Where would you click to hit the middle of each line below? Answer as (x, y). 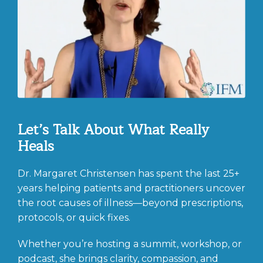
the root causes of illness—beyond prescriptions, (130, 203)
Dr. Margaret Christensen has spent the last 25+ (129, 173)
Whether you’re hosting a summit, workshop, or (130, 244)
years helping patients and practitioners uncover (131, 188)
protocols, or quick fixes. (74, 217)
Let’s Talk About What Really (113, 129)
